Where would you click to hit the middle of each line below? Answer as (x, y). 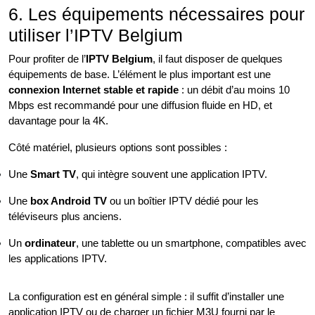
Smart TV (53, 174)
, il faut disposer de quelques (218, 59)
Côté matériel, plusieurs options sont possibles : (118, 147)
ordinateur (50, 243)
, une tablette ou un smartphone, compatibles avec (191, 243)
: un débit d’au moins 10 (234, 90)
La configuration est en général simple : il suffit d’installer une (146, 296)
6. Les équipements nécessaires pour (156, 14)
